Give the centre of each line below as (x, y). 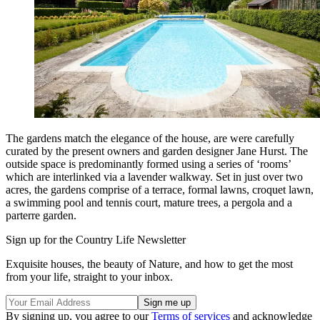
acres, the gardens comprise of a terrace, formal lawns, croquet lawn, (160, 189)
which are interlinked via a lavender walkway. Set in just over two (154, 176)
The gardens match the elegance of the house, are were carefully (150, 138)
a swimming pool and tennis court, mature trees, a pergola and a (149, 202)
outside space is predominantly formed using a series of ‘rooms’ (148, 164)
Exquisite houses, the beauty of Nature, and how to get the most (149, 264)
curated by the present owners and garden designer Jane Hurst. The (157, 151)
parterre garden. (41, 215)
